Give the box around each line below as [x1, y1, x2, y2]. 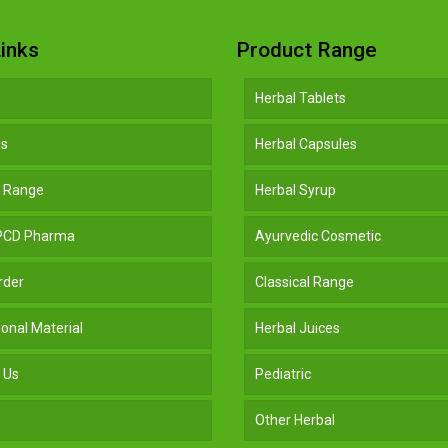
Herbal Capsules [255, 135, 358, 152]
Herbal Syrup [255, 181, 337, 198]
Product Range [236, 37, 378, 62]
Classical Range [255, 273, 355, 290]
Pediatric [255, 365, 312, 382]
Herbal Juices [255, 319, 341, 336]
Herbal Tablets [255, 89, 347, 106]
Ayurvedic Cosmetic [255, 227, 382, 244]
